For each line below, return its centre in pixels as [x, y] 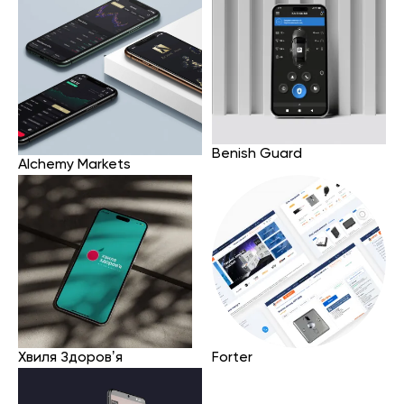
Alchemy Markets [74, 165]
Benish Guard [257, 155]
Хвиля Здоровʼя [70, 358]
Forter [233, 358]
